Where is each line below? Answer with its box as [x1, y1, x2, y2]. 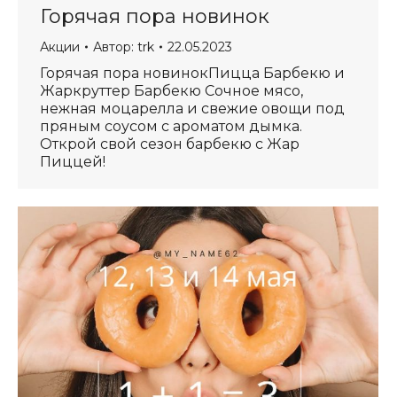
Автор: [93, 39, 137, 55]
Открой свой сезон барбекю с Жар [40, 136, 300, 152]
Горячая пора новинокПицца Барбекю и [40, 65, 345, 82]
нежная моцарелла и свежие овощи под [40, 100, 345, 117]
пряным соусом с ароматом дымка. [40, 118, 302, 135]
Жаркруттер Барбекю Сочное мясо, [40, 82, 303, 99]
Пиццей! [40, 153, 105, 170]
